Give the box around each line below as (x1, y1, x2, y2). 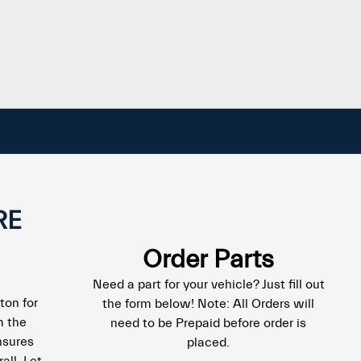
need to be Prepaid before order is (110, 316, 307, 330)
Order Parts (143, 245, 275, 274)
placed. (187, 335, 230, 350)
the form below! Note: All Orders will (102, 297, 315, 311)
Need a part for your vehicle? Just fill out (92, 277, 325, 292)
